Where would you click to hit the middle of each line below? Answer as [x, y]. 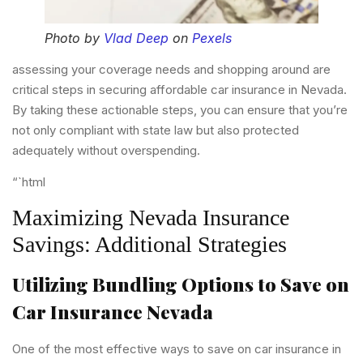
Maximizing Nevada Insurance [151, 217]
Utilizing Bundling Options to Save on [181, 284]
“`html [29, 182]
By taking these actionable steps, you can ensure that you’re [180, 109]
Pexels [212, 38]
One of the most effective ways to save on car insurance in [177, 348]
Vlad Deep [136, 38]
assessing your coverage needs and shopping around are [171, 69]
